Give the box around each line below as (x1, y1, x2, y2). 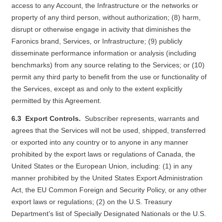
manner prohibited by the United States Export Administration (11, 174, 203, 182)
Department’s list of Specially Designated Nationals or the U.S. (11, 210, 206, 218)
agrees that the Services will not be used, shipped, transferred (11, 126, 206, 134)
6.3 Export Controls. (11, 114, 85, 122)
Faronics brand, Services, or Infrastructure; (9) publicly (11, 37, 182, 45)
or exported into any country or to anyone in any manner (11, 138, 188, 146)
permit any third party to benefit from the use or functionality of (11, 73, 207, 81)
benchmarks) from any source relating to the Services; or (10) (11, 61, 205, 69)
